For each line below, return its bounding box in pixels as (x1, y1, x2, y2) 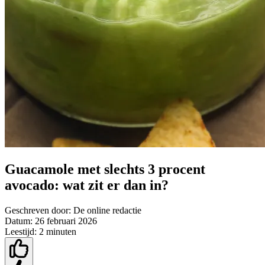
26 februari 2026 (35, 216, 97, 227)
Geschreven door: (5, 205, 71, 216)
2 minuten (39, 227, 76, 237)
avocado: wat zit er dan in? (5, 177, 169, 193)
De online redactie (73, 205, 141, 216)
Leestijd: (5, 227, 37, 237)
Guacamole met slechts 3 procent (5, 161, 205, 177)
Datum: (5, 216, 33, 227)
